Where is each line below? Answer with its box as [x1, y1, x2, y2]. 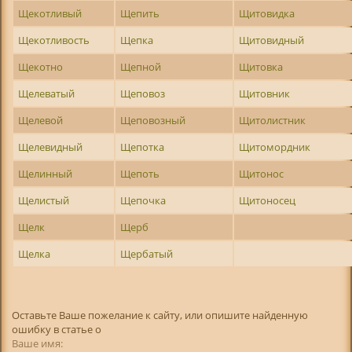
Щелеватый [18, 86, 75, 101]
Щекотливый [18, 5, 82, 20]
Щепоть [120, 166, 160, 181]
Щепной [120, 59, 162, 74]
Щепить [120, 5, 160, 20]
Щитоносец [239, 192, 296, 207]
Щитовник [239, 86, 291, 101]
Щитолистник [239, 112, 306, 127]
